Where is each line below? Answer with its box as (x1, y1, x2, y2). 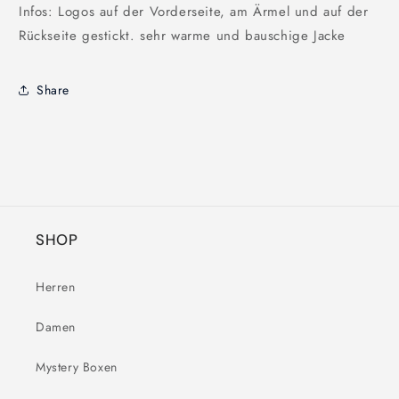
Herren (36, 278, 76, 296)
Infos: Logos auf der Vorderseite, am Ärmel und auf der (19, 2, 369, 21)
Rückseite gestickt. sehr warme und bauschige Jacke (19, 26, 351, 45)
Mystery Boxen (36, 358, 118, 376)
